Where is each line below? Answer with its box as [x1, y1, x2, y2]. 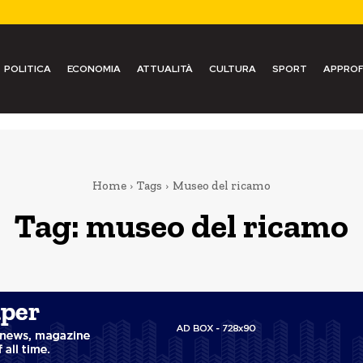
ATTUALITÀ [136, 62, 193, 75]
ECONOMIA [66, 62, 121, 75]
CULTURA [208, 62, 256, 75]
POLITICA [3, 62, 51, 75]
